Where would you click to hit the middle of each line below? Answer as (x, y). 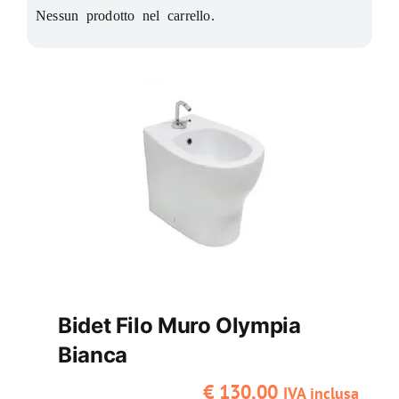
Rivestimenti (203, 84)
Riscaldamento (203, 26)
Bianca (92, 355)
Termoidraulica (203, 142)
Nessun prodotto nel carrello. (125, 15)
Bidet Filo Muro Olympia (179, 326)
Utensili (203, 199)
